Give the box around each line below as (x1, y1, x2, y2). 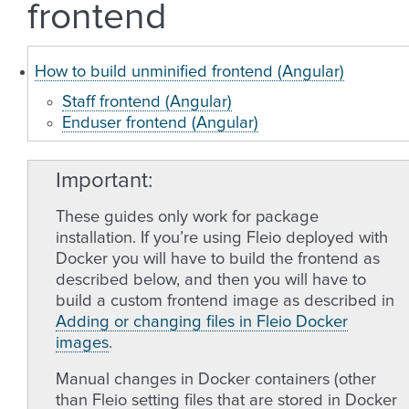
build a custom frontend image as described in (56, 293, 394, 309)
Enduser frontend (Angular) (62, 115, 258, 131)
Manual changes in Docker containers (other (56, 372, 376, 388)
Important (56, 170, 148, 192)
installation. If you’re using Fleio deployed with (56, 230, 388, 246)
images (56, 335, 109, 351)
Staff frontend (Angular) (62, 94, 232, 110)
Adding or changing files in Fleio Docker (56, 314, 348, 330)
